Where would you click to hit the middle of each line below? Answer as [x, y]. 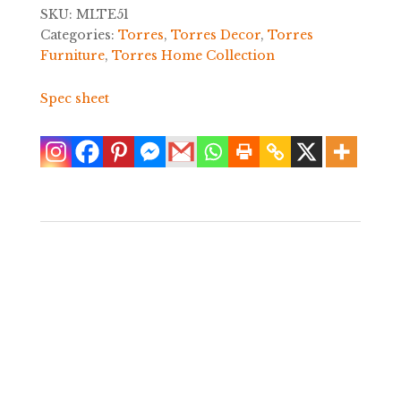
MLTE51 [102, 15]
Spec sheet [74, 99]
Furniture [72, 56]
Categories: [79, 35]
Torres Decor [215, 35]
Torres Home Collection [193, 56]
